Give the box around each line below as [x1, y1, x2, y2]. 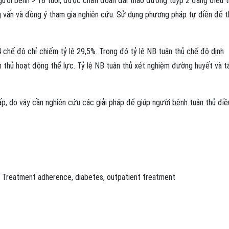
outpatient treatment [107, 172, 175, 182]
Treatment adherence [2, 172, 72, 182]
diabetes [75, 172, 103, 182]
